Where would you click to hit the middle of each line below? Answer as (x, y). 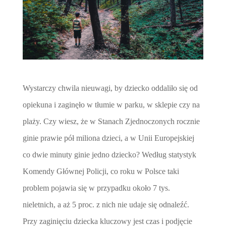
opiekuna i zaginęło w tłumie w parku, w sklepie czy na (111, 104)
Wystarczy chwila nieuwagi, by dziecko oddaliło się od (110, 88)
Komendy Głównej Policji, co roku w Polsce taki (101, 171)
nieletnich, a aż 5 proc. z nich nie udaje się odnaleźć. (106, 204)
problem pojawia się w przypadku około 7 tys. (96, 188)
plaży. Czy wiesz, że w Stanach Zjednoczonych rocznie (111, 121)
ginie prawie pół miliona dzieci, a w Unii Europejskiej (108, 138)
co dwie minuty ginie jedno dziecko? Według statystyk (109, 154)
